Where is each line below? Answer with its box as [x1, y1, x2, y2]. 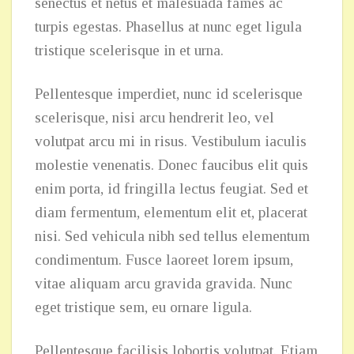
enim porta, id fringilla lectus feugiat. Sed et [34, 180, 308, 198]
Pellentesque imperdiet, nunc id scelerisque [34, 85, 303, 103]
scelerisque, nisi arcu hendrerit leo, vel [34, 109, 274, 126]
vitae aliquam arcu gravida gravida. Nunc [34, 275, 292, 292]
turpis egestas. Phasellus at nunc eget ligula [34, 18, 302, 36]
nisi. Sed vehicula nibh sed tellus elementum [34, 228, 310, 245]
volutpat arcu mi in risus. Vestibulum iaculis [34, 133, 307, 150]
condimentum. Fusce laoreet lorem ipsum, [34, 251, 293, 269]
